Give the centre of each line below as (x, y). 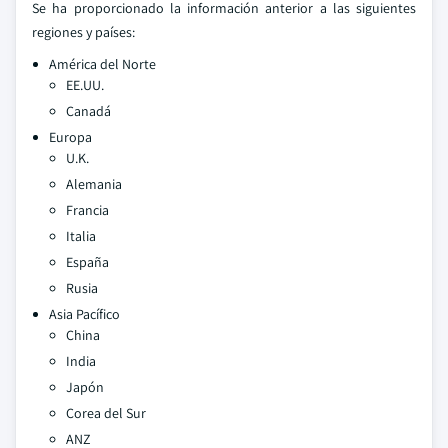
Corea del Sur (106, 413)
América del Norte (102, 64)
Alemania (94, 184)
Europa (70, 137)
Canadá (88, 111)
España (87, 262)
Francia (87, 210)
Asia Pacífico (84, 314)
